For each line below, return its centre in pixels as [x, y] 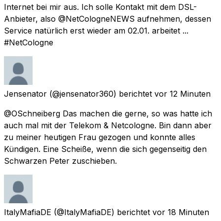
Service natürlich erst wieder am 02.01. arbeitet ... [96, 30]
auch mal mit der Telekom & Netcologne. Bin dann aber [108, 125]
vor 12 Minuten [183, 93]
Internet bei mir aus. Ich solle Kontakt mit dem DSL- [100, 7]
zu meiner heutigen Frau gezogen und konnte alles [100, 137]
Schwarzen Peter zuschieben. [60, 161]
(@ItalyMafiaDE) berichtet [102, 212]
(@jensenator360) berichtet [101, 93]
